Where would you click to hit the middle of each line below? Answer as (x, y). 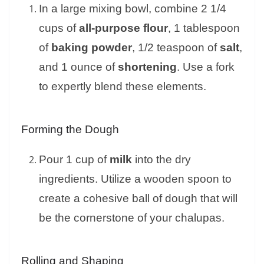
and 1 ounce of (78, 67)
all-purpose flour (123, 28)
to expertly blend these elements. (123, 87)
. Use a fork (206, 67)
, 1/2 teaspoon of (176, 48)
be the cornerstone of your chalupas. (132, 218)
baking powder (92, 48)
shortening (147, 67)
